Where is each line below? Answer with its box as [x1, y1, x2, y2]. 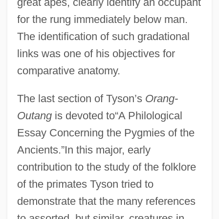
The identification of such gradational [17, 30, 190, 43]
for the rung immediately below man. [17, 13, 188, 25]
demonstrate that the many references [17, 195, 196, 207]
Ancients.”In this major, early [17, 143, 151, 156]
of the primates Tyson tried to [17, 177, 153, 190]
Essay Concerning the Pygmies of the [17, 126, 195, 139]
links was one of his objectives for [17, 47, 175, 60]
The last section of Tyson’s [17, 92, 145, 105]
